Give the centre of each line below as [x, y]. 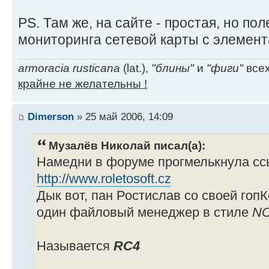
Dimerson [51, 117]
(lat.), [136, 68]
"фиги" [225, 68]
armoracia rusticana [69, 68]
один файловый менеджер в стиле [144, 212]
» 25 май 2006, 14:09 [123, 117]
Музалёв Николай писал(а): [127, 145]
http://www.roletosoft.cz [104, 179]
